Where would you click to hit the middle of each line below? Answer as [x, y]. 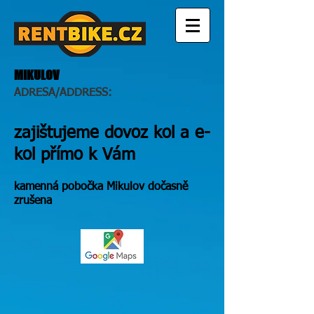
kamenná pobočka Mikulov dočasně [101, 187]
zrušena [33, 201]
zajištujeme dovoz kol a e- [112, 133]
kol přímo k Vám [77, 155]
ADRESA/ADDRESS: [63, 93]
